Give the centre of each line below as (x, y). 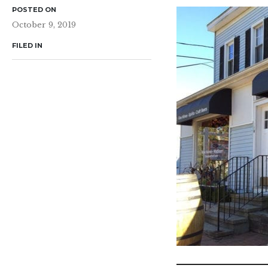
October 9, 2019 (44, 25)
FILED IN (27, 45)
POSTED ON (34, 10)
